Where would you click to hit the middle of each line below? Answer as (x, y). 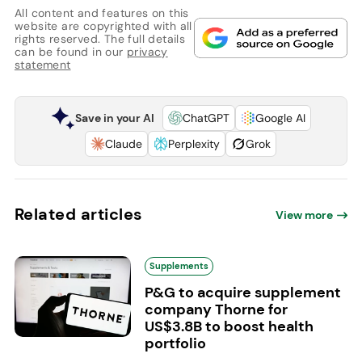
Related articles (78, 215)
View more (305, 215)
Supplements (179, 266)
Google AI (280, 118)
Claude (124, 144)
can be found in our (70, 52)
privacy (147, 52)
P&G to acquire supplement (242, 293)
